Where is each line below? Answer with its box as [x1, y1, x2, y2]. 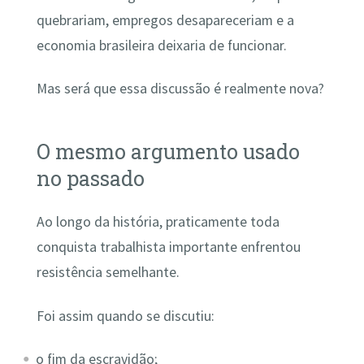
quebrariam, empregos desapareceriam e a [36, 11, 294, 29]
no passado [36, 165, 145, 193]
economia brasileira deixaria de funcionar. [36, 36, 287, 54]
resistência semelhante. [36, 263, 180, 282]
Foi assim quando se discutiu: [36, 306, 214, 325]
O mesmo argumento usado [36, 138, 300, 166]
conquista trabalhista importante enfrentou [36, 238, 301, 257]
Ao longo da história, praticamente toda [36, 213, 279, 232]
